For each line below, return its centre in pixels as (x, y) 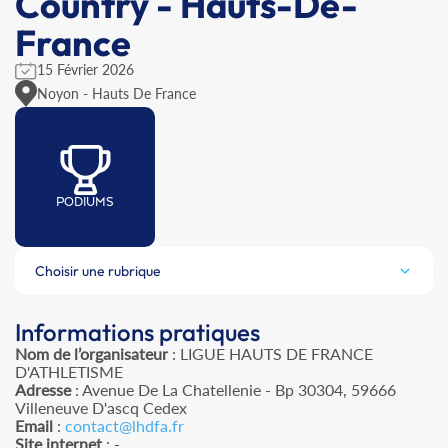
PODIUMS (85, 202)
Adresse (43, 390)
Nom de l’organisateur (91, 354)
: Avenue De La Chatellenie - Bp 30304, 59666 (233, 390)
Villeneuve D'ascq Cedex (101, 408)
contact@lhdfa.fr (124, 426)
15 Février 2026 (85, 69)
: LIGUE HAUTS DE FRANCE (270, 354)
